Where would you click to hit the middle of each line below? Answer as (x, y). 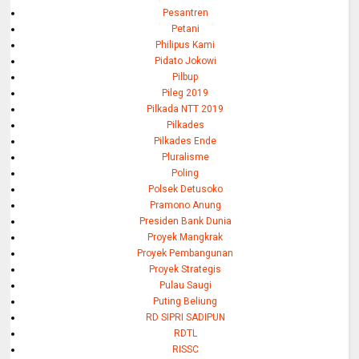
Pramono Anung (185, 205)
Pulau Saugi (185, 285)
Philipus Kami (186, 44)
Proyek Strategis (186, 269)
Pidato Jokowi (185, 61)
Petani (185, 28)
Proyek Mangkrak (186, 237)
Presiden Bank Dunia (185, 221)
